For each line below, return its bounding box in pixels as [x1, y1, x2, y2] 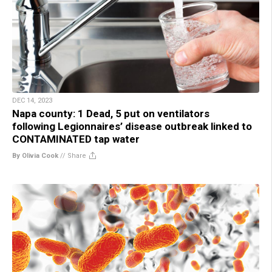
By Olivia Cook [12, 151, 58, 160]
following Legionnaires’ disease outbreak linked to [12, 120, 252, 132]
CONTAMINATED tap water [12, 132, 140, 145]
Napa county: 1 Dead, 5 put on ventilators [12, 107, 209, 120]
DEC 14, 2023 [12, 96, 52, 104]
